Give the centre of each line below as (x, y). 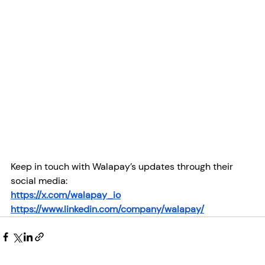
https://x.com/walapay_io (66, 195)
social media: (39, 181)
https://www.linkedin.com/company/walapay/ (107, 209)
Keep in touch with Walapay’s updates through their (123, 167)
